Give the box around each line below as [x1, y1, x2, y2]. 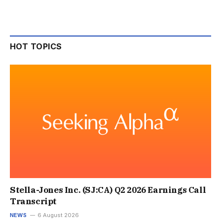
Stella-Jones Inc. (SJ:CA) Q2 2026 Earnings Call [10, 184, 206, 195]
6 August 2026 [37, 211, 79, 219]
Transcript [10, 195, 57, 207]
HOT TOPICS [10, 41, 62, 52]
